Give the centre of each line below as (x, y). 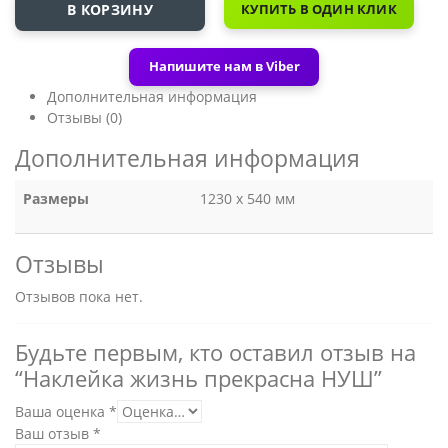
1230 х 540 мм (247, 198)
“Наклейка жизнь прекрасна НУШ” (198, 378)
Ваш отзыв (54, 433)
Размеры (56, 198)
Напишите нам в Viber (224, 66)
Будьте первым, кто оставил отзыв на (215, 352)
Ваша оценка (62, 411)
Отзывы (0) (84, 117)
